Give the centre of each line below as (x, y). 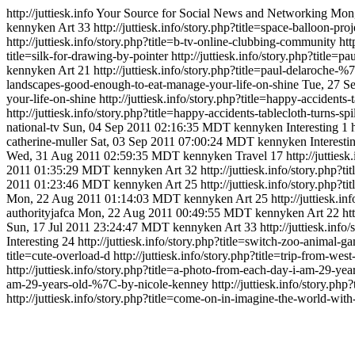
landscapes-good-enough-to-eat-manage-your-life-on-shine (154, 84)
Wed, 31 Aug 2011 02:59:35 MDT (93, 156)
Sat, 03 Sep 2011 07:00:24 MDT (172, 141)
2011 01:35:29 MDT (58, 170)
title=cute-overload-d (58, 256)
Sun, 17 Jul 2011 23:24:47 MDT (88, 227)
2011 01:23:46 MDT (58, 184)
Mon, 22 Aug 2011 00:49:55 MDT (165, 213)
